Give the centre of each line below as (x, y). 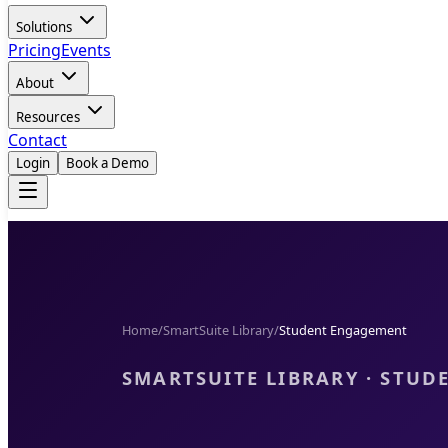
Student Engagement (343, 330)
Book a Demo (107, 163)
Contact (37, 140)
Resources (49, 117)
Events (86, 50)
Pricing (34, 50)
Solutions (45, 27)
